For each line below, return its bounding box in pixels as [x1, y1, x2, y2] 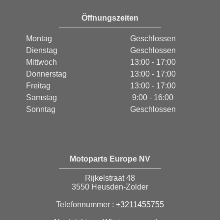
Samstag [26, 93, 57, 102]
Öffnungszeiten [82, 14, 138, 23]
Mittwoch [26, 58, 57, 67]
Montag [26, 34, 52, 43]
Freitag [26, 82, 51, 90]
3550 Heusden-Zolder [72, 183, 148, 192]
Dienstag [26, 46, 57, 55]
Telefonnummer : [56, 200, 116, 209]
